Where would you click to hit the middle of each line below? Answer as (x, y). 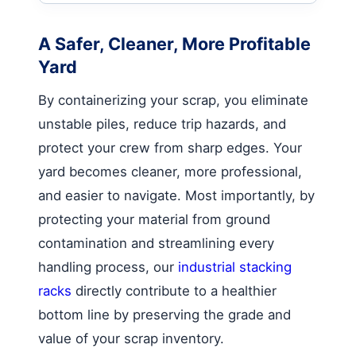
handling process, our (108, 267)
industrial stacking (235, 267)
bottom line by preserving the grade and (164, 314)
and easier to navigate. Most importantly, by (176, 195)
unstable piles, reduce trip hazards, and (162, 124)
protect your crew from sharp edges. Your (170, 147)
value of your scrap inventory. (131, 338)
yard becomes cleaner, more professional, (170, 171)
